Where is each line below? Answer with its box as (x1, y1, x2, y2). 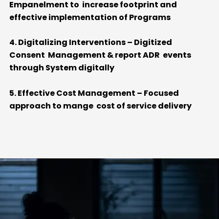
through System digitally (9, 62, 114, 74)
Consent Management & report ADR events (9, 49, 191, 61)
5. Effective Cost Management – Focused (9, 87, 179, 99)
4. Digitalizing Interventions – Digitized (9, 37, 174, 48)
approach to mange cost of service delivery (9, 100, 192, 111)
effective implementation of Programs (9, 11, 171, 23)
